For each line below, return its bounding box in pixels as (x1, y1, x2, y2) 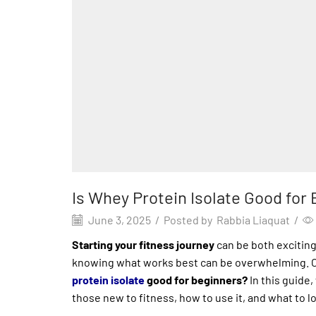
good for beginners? (145, 272, 248, 286)
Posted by (164, 212, 212, 226)
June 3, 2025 (86, 212, 151, 226)
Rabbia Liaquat (217, 212, 290, 226)
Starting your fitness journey (72, 237, 214, 251)
